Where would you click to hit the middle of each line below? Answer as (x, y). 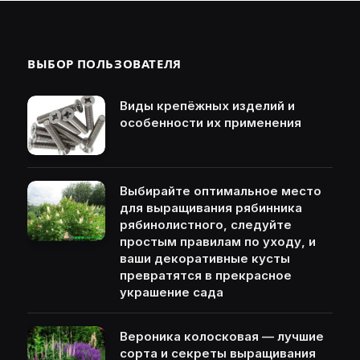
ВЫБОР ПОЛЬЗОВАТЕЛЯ (104, 63)
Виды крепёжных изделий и (207, 105)
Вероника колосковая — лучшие (222, 337)
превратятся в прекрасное (206, 276)
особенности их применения (211, 122)
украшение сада (172, 292)
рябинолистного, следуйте (206, 225)
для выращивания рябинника (211, 208)
